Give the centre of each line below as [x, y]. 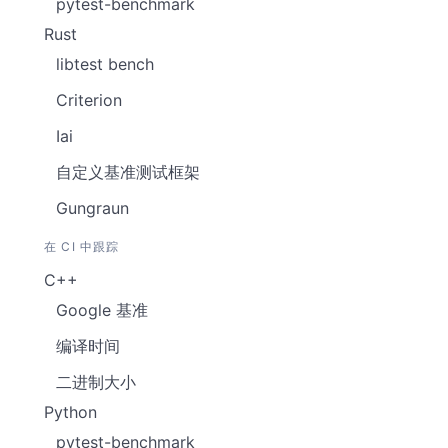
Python [70, 412]
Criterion [89, 100]
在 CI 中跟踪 [82, 246]
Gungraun [92, 208]
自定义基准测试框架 [128, 172]
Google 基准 [102, 310]
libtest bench [105, 64]
